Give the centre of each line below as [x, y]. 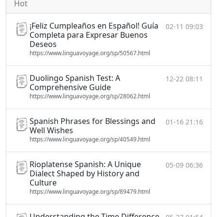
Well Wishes [51, 130]
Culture [43, 183]
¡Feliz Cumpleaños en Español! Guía [94, 26]
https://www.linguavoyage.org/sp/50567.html [90, 53]
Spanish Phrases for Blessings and [93, 121]
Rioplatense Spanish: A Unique [85, 164]
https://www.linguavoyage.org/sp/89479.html [90, 192]
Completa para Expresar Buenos [89, 35]
